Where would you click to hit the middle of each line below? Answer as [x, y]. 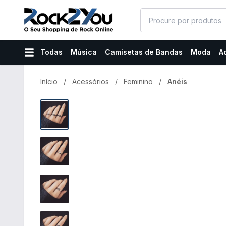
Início [49, 81]
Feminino [138, 81]
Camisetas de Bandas [144, 52]
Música [84, 52]
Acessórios [91, 81]
